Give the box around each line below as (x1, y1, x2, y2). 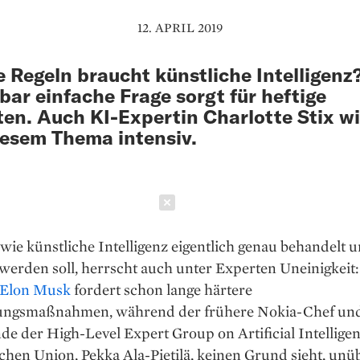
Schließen (194, 194, 264, 211)
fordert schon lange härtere (71, 279, 252, 299)
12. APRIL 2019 (137, 19, 223, 37)
